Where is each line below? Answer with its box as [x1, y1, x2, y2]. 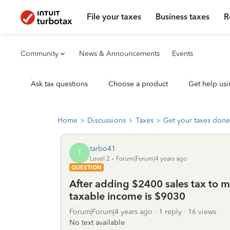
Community [21, 49, 59, 58]
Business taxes [156, 12, 210, 22]
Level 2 [90, 155, 110, 162]
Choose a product [108, 80, 168, 88]
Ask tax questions [31, 80, 88, 88]
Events [172, 49, 193, 58]
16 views [188, 207, 216, 216]
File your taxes [87, 12, 142, 22]
